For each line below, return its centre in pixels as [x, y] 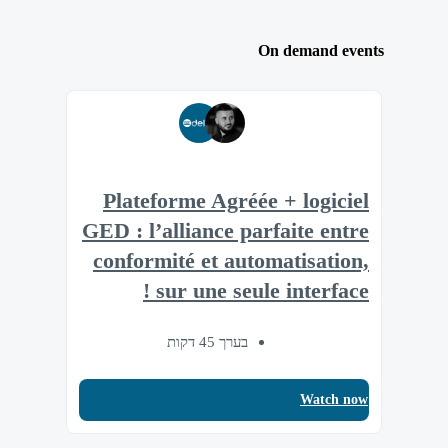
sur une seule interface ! [262, 291]
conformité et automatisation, [231, 261]
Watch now [334, 399]
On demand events [321, 51]
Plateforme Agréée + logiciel [236, 201]
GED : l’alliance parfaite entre [225, 231]
